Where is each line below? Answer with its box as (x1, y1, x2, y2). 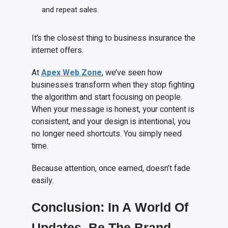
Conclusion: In (32, 200, 123, 215)
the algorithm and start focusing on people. (32, 91, 183, 104)
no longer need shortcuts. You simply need (32, 128, 182, 140)
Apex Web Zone (41, 67, 102, 79)
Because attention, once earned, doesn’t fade (32, 162, 191, 175)
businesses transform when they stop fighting (32, 79, 195, 92)
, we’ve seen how (102, 67, 163, 79)
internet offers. (32, 44, 84, 57)
